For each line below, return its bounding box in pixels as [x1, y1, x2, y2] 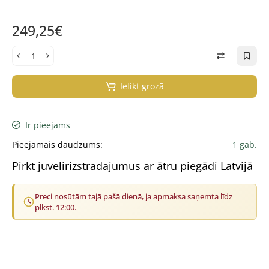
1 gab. [232, 139, 257, 151]
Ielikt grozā [120, 80, 164, 92]
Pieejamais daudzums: [12, 139, 103, 151]
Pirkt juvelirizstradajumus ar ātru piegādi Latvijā [12, 159, 253, 174]
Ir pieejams [23, 119, 70, 131]
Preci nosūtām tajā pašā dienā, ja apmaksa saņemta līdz [35, 191, 232, 202]
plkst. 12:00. [35, 202, 76, 213]
